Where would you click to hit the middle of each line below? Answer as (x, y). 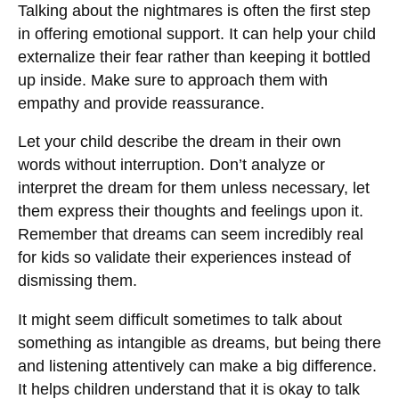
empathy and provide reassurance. (141, 103)
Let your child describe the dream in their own (179, 142)
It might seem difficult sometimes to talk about (180, 319)
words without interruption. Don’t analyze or (171, 165)
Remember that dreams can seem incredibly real (191, 235)
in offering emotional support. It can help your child (197, 33)
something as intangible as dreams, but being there (199, 342)
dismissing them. (77, 281)
